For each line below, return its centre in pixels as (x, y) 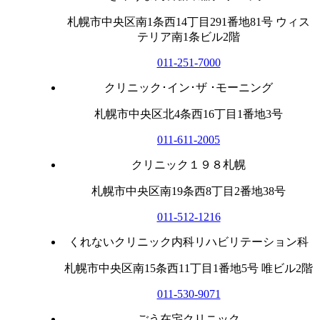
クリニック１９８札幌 (189, 164)
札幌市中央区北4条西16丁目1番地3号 (189, 114)
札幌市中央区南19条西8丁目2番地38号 (189, 191)
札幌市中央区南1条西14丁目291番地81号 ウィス (189, 21)
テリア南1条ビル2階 (189, 36)
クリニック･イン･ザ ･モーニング (189, 87)
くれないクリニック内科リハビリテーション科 (189, 241)
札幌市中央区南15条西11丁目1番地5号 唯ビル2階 (189, 268)
